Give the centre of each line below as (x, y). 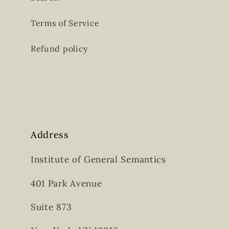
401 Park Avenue (66, 183)
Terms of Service (65, 23)
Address (50, 135)
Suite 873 (51, 207)
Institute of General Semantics (98, 160)
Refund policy (60, 48)
